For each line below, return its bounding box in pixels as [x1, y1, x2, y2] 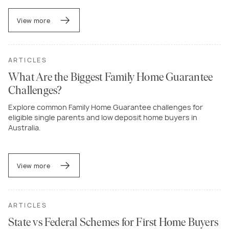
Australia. [8, 122, 41, 132]
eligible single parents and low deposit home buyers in [8, 112, 197, 122]
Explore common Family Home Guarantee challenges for [8, 102, 203, 112]
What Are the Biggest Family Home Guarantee [8, 72, 213, 84]
